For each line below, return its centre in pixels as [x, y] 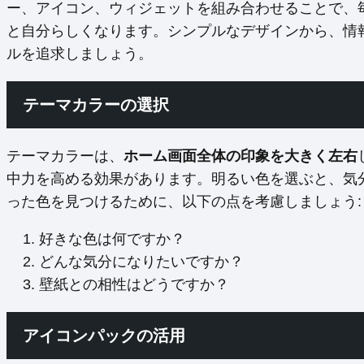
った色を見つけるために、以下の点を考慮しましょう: [184, 202]
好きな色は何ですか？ [112, 239]
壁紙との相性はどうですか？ [134, 285]
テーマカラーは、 [65, 156]
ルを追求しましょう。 [80, 54]
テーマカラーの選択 [96, 105]
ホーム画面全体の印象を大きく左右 [240, 156]
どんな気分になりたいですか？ [141, 262]
